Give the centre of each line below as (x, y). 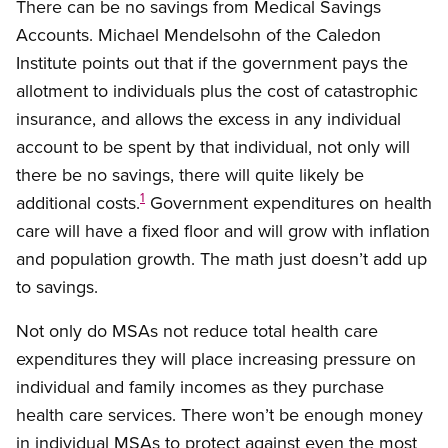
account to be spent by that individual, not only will (213, 147)
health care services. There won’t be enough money (219, 415)
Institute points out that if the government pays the (212, 63)
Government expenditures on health (288, 203)
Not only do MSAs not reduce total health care (197, 331)
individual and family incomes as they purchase (200, 387)
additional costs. (78, 203)
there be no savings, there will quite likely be (190, 175)
